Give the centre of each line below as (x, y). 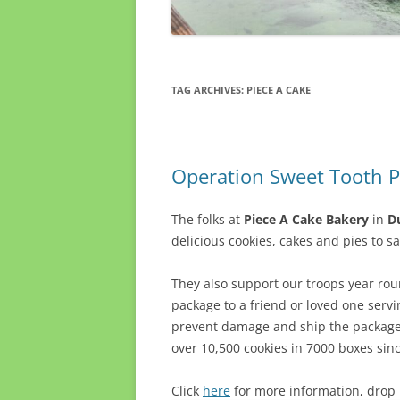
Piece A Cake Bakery (308, 220)
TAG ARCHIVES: (209, 90)
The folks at (208, 220)
